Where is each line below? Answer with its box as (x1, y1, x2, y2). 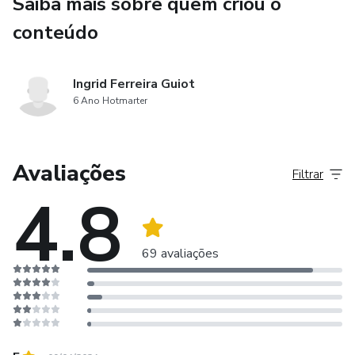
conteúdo (13, 19, 98, 45)
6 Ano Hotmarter (73, 94, 147, 107)
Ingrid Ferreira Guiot (73, 74, 195, 93)
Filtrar (292, 165, 323, 183)
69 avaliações (142, 244, 219, 262)
